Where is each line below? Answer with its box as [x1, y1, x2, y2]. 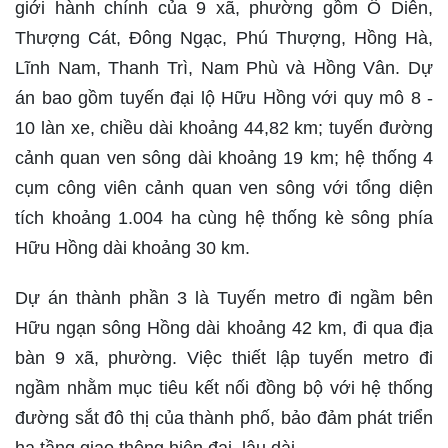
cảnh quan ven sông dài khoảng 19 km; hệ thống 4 [15, 148, 433, 168]
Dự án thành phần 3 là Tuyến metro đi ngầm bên [15, 288, 433, 308]
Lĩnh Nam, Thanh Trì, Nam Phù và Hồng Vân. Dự [15, 58, 433, 78]
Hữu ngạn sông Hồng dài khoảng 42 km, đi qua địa [15, 318, 433, 338]
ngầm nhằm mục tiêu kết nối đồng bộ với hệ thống [15, 378, 433, 398]
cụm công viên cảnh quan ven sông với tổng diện [15, 178, 433, 198]
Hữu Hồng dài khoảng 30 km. [15, 238, 250, 258]
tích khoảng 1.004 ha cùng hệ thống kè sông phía [15, 208, 433, 228]
